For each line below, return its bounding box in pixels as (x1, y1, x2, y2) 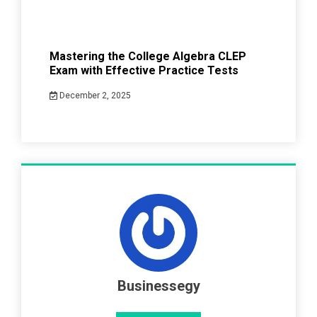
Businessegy (117, 277, 200, 295)
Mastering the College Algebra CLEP (50, 50, 246, 64)
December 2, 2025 (57, 91, 131, 101)
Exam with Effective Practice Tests (50, 64, 238, 78)
